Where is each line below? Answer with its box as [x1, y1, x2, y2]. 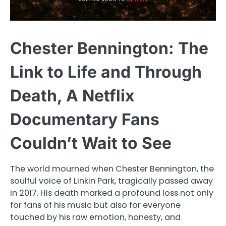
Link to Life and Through [10, 62, 202, 82]
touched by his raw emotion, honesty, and [10, 211, 181, 223]
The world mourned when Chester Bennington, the [10, 162, 214, 175]
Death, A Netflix [10, 85, 135, 105]
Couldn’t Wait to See [10, 133, 172, 153]
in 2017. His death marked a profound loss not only [10, 187, 213, 199]
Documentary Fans [10, 109, 159, 129]
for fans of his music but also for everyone [10, 199, 181, 211]
